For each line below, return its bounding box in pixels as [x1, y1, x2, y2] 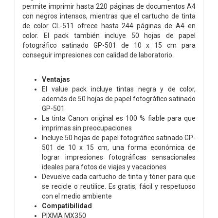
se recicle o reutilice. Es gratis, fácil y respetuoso [42, 182, 196, 190]
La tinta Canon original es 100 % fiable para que [42, 114, 196, 122]
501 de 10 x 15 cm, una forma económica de [42, 143, 196, 151]
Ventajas [42, 75, 70, 83]
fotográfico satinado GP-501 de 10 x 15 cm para [22, 41, 196, 49]
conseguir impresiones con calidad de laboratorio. [22, 51, 174, 59]
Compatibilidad [42, 201, 92, 210]
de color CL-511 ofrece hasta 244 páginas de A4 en [22, 21, 196, 30]
